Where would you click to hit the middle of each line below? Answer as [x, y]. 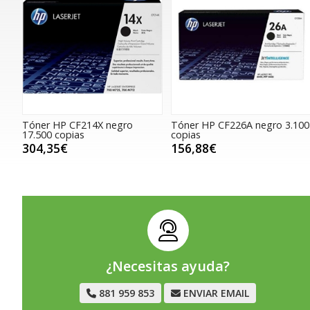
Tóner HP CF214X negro [77, 125]
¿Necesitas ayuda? [168, 266]
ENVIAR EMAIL [217, 293]
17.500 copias [53, 135]
